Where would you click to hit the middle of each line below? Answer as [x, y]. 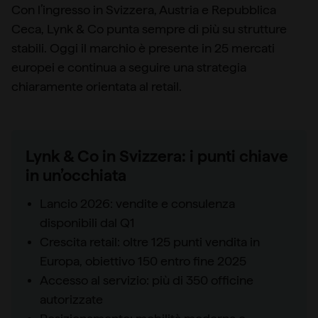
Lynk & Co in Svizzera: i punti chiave [157, 156]
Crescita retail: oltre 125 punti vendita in [150, 241]
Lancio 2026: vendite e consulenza [137, 203]
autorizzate [71, 299]
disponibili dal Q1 [87, 222]
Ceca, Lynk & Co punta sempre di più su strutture [149, 28]
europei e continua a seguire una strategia [129, 67]
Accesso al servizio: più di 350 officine [147, 280]
